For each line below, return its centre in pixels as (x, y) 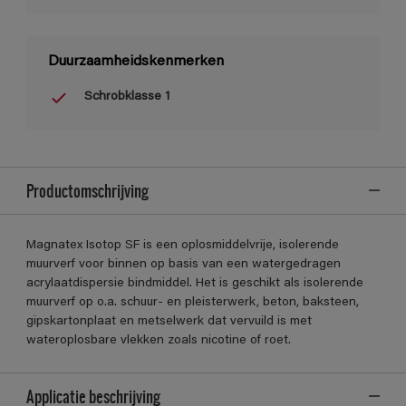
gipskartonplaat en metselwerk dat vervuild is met (169, 321)
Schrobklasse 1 (127, 97)
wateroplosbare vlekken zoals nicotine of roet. (159, 340)
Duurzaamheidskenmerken (136, 61)
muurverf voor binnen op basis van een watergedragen (184, 264)
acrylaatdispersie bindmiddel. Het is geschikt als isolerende (195, 283)
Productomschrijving (87, 190)
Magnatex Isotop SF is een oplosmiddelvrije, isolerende (183, 245)
